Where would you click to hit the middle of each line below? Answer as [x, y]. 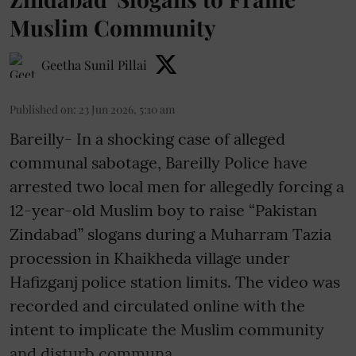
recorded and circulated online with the [157, 305]
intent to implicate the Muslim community [167, 329]
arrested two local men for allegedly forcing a [177, 186]
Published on [41, 109]
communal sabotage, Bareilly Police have [159, 162]
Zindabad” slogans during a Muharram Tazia [170, 234]
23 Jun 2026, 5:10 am [127, 109]
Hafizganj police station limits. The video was [175, 281]
